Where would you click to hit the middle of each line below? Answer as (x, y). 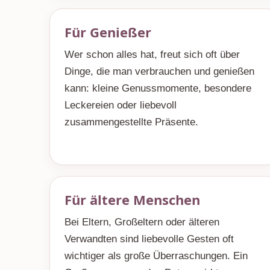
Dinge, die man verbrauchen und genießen (159, 71)
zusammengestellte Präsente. (131, 122)
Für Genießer (108, 32)
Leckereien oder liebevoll (121, 105)
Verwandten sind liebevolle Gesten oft (149, 239)
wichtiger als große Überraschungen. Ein (156, 256)
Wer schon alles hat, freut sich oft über (152, 55)
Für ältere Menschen (132, 199)
